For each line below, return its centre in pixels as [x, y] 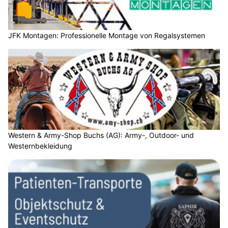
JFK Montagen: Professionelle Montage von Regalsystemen [107, 35]
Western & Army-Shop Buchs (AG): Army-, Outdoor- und [101, 135]
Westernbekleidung [40, 146]
